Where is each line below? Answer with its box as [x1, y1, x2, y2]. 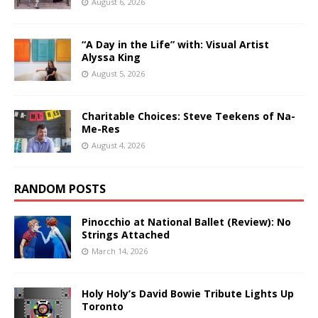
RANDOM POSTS [14, 181, 106, 197]
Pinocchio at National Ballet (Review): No [82, 215, 291, 229]
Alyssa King [82, 50, 141, 65]
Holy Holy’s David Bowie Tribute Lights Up [82, 287, 294, 301]
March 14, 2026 [92, 246, 148, 257]
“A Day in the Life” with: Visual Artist [82, 38, 269, 52]
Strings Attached [82, 228, 170, 242]
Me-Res [82, 122, 120, 136]
